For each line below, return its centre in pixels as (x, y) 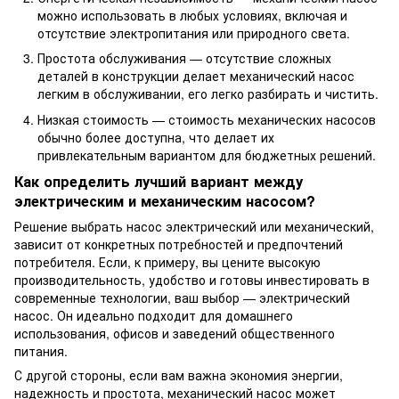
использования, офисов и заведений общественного (175, 334)
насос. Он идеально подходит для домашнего (154, 316)
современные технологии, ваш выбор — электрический (182, 298)
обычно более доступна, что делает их (156, 137)
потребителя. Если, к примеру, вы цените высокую (167, 262)
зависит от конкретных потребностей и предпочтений (179, 244)
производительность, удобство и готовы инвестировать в (192, 280)
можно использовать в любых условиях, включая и (192, 15)
